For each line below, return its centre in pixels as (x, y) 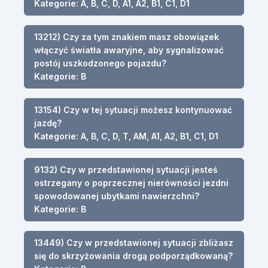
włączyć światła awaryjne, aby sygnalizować (129, 50)
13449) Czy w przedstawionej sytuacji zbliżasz (134, 242)
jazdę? (48, 123)
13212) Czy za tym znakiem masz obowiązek (127, 36)
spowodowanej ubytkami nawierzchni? (117, 196)
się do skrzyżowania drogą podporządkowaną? (133, 255)
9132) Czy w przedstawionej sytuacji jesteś (126, 169)
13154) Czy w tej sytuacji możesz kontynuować (133, 109)
